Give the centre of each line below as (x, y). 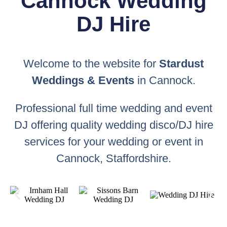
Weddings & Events (83, 80)
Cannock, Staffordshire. (113, 158)
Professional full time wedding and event (113, 108)
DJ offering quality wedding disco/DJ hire (113, 125)
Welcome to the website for (91, 63)
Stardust (181, 63)
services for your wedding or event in (113, 141)
